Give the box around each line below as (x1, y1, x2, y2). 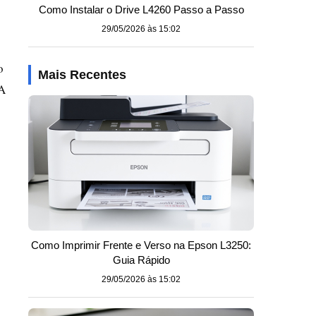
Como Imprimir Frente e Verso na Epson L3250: (31, 239, 251, 251)
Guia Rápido (112, 254, 170, 266)
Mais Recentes (38, 68, 126, 82)
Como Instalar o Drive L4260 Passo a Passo (38, 4, 244, 16)
